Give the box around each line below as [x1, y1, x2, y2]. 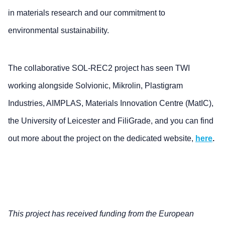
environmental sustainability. [8, 26, 109, 35]
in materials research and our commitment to [8, 8, 165, 17]
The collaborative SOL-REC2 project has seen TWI [8, 63, 190, 72]
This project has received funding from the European [8, 209, 194, 218]
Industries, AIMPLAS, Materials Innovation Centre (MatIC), [8, 98, 213, 107]
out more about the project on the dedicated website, [8, 134, 195, 143]
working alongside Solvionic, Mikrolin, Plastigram [8, 81, 183, 90]
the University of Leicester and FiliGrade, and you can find [8, 116, 213, 125]
